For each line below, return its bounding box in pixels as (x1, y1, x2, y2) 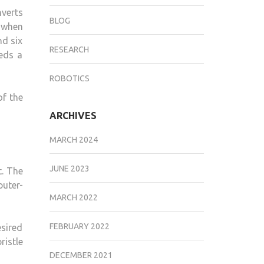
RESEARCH (49, 45, 89, 54)
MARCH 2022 (49, 193, 98, 202)
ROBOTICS (49, 74, 90, 83)
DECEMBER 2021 (49, 250, 113, 260)
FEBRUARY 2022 (49, 222, 110, 231)
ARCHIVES (49, 110, 97, 121)
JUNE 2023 (49, 164, 90, 173)
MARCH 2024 (49, 135, 98, 144)
